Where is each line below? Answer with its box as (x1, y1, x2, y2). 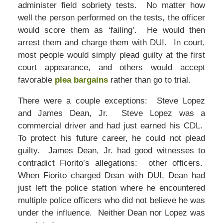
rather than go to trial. (108, 75, 191, 85)
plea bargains (54, 75, 108, 85)
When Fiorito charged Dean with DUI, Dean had (17, 171, 206, 181)
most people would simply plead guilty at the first (17, 50, 206, 60)
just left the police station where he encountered (17, 183, 206, 193)
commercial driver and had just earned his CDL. (17, 121, 206, 131)
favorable (17, 75, 55, 85)
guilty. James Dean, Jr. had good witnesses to (17, 146, 206, 156)
